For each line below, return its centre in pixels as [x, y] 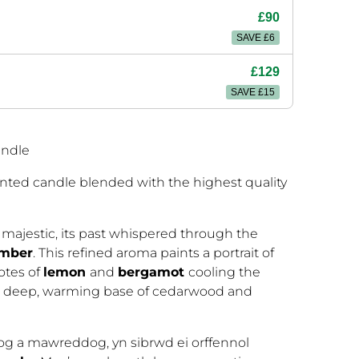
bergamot [153, 272]
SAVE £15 [253, 93]
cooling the [224, 272]
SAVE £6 [256, 38]
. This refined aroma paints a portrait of [153, 253]
